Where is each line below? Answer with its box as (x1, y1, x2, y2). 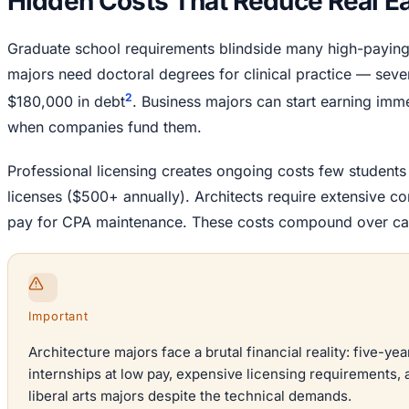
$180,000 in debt (7, 92, 125, 111)
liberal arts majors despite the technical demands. (28, 387, 351, 405)
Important (28, 309, 89, 324)
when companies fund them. (7, 118, 202, 137)
